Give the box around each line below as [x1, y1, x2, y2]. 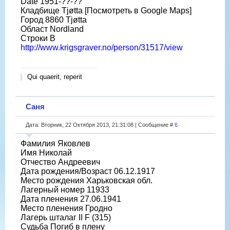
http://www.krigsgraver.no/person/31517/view [21, 43, 183, 52]
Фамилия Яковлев [21, 139, 90, 148]
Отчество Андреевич [21, 157, 100, 166]
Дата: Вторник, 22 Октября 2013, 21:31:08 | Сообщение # [26, 121, 175, 128]
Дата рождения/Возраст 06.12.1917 [21, 166, 155, 176]
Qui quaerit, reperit [27, 72, 82, 81]
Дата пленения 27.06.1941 [21, 194, 121, 203]
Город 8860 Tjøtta [21, 15, 87, 24]
